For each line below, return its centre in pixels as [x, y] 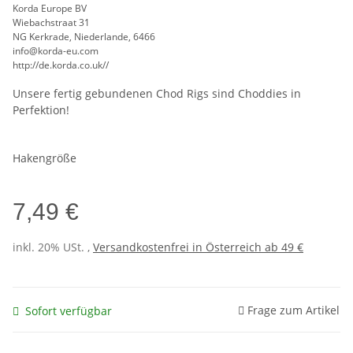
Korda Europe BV [50, 9]
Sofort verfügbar [69, 310]
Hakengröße [46, 158]
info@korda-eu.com [56, 51]
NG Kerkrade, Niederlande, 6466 [84, 37]
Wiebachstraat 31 [51, 23]
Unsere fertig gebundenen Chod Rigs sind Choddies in [157, 94]
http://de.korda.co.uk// [61, 65]
